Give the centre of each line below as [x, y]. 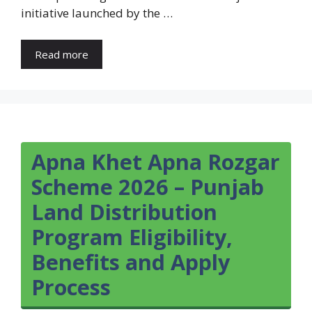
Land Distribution [124, 211]
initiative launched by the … [97, 13]
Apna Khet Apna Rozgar [156, 161]
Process [71, 287]
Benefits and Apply [131, 262]
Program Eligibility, [132, 236]
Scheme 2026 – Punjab [148, 186]
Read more [62, 54]
